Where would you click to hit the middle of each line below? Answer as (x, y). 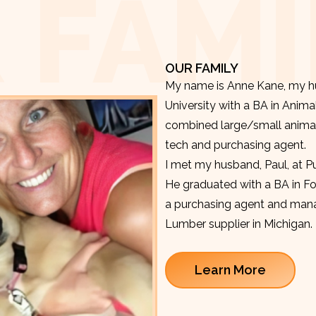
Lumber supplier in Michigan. (239, 224)
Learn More (230, 270)
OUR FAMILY (202, 68)
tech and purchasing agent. (236, 145)
